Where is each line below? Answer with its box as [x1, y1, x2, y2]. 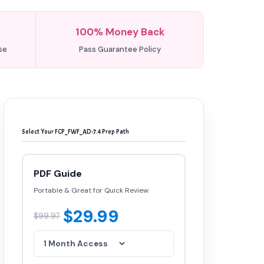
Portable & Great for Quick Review [34, 186, 148, 195]
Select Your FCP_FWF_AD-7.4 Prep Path [22, 127, 129, 136]
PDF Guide [34, 167, 82, 180]
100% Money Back [75, 25, 164, 38]
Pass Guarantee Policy [78, 44, 161, 54]
